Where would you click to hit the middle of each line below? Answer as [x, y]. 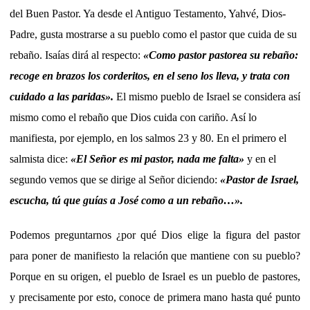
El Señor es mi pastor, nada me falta [157, 158]
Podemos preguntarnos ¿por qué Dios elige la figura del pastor [155, 235]
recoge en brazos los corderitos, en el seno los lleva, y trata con [150, 75]
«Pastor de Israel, [259, 179]
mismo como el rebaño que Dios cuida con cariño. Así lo [133, 117]
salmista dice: [40, 158]
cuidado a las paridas [57, 96]
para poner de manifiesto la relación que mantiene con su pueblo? [155, 255]
